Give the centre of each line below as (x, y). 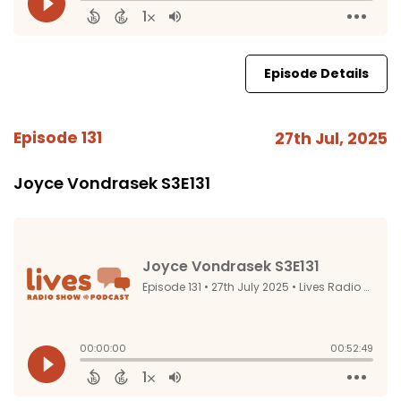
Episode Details (316, 73)
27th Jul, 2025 (331, 139)
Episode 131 (58, 138)
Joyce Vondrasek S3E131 (112, 183)
